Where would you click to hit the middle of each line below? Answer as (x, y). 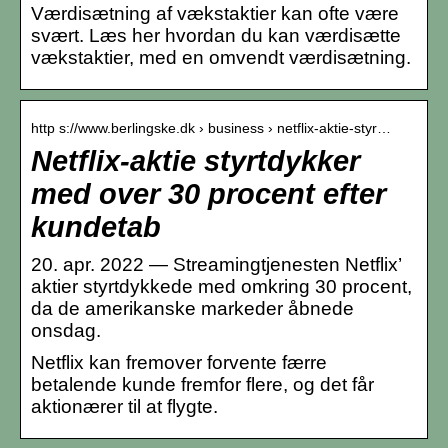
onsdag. (66, 330)
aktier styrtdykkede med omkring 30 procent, (221, 286)
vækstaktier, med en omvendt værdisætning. (221, 57)
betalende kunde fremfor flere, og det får (202, 384)
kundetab (96, 226)
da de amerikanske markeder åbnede (192, 308)
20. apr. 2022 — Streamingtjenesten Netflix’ (216, 264)
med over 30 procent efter (208, 193)
